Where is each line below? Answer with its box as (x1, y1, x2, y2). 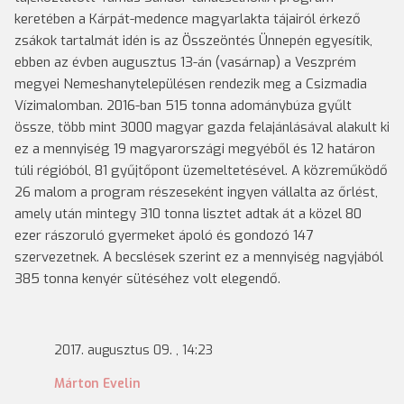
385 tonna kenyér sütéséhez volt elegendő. (14, 270, 280, 288)
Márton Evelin (54, 375, 141, 392)
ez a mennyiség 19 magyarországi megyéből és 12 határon (14, 140, 375, 158)
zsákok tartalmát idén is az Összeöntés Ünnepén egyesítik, (14, 32, 372, 50)
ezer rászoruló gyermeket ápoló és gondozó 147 (14, 226, 313, 244)
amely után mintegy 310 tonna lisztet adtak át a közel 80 (14, 205, 362, 223)
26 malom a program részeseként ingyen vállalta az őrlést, (14, 183, 378, 201)
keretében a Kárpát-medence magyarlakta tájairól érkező (14, 10, 361, 28)
